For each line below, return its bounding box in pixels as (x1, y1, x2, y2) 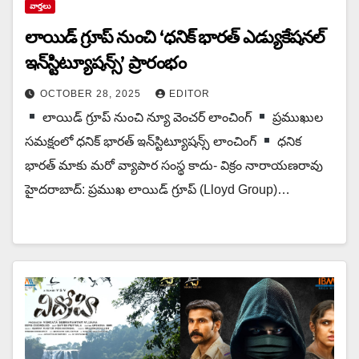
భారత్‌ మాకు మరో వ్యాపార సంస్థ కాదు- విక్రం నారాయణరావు (25, 158, 323, 172)
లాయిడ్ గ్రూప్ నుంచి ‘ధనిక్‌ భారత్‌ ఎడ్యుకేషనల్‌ (25, 26, 325, 48)
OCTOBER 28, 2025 (40, 87, 144, 99)
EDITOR (169, 87, 210, 99)
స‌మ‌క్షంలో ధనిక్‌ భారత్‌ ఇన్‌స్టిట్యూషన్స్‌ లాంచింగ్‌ (25, 134, 260, 148)
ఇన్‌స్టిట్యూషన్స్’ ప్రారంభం (25, 51, 186, 74)
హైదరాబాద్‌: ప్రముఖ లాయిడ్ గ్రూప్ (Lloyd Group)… (25, 182, 290, 196)
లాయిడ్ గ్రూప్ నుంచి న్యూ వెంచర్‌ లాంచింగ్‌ (39, 110, 256, 124)
